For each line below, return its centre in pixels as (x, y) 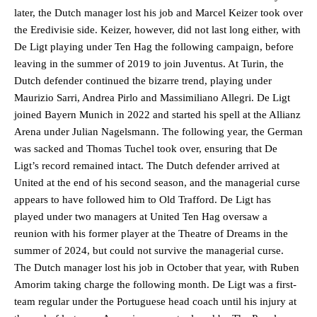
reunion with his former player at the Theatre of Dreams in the (151, 233)
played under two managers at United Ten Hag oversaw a (141, 216)
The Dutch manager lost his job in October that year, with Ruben (157, 267)
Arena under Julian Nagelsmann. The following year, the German (158, 131)
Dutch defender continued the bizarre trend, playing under (143, 80)
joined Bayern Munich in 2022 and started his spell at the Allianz (157, 114)
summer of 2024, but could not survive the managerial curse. (149, 250)
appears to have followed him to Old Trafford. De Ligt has (143, 199)
